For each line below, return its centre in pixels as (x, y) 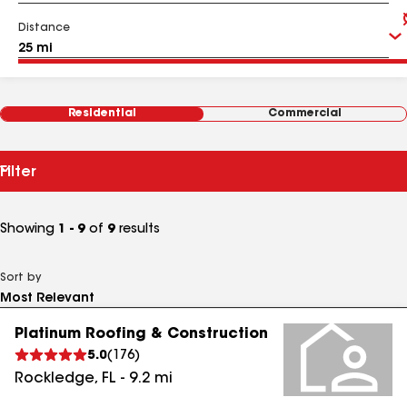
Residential (102, 114)
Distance (44, 28)
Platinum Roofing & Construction (141, 334)
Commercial (305, 114)
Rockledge (55, 379)
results (138, 230)
